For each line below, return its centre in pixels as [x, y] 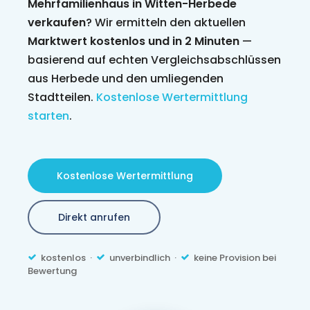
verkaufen [57, 23]
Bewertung [53, 271]
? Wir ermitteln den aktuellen [166, 23]
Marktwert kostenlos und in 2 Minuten [134, 42]
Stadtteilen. [62, 98]
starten [49, 116]
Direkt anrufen [94, 218]
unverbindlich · [145, 258]
